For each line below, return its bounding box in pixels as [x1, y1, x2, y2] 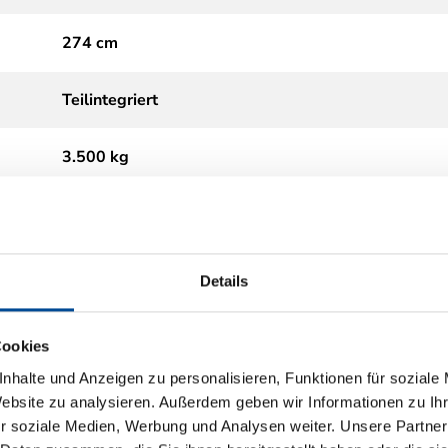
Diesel [62, 202, 109, 225]
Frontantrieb [62, 373, 154, 396]
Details [199, 272, 249, 290]
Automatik [62, 259, 140, 282]
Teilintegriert [62, 88, 158, 111]
